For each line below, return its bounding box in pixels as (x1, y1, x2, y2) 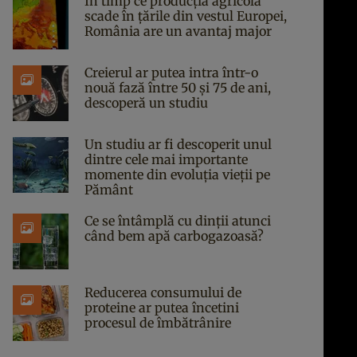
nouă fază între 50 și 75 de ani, (84, 80, 271, 96)
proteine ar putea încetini (84, 300, 239, 316)
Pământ (84, 182, 133, 198)
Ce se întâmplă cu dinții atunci (84, 213, 271, 229)
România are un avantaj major (84, 23, 272, 39)
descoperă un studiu (84, 95, 208, 111)
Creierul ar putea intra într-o (84, 65, 258, 80)
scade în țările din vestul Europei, (84, 8, 287, 24)
